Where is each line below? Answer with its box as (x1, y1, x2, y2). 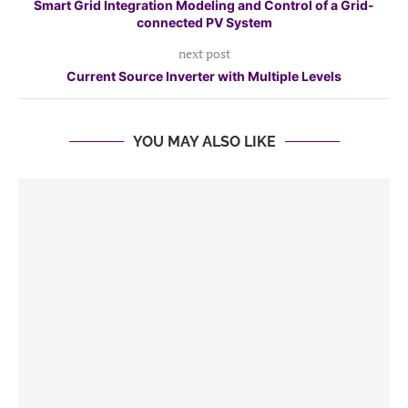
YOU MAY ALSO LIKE (132, 133, 276, 150)
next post (178, 45, 230, 62)
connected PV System (136, 15, 272, 30)
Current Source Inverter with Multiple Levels (66, 68, 342, 84)
